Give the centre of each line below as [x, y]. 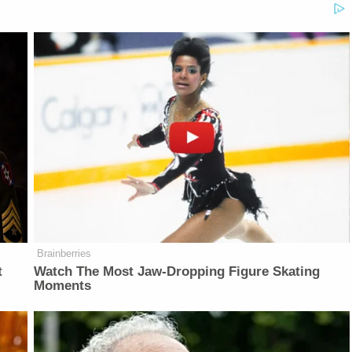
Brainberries [64, 253]
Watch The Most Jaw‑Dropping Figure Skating [177, 271]
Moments [63, 285]
